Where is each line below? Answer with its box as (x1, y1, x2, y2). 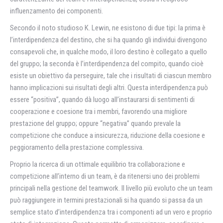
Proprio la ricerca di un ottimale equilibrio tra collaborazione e (10, 159, 185, 169)
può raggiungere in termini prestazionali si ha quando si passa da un (10, 195, 203, 205)
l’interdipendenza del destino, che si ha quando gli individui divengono (10, 35, 207, 44)
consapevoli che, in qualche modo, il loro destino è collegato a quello (10, 47, 207, 56)
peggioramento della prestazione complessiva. (10, 142, 144, 152)
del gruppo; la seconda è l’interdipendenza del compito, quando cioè (10, 59, 204, 68)
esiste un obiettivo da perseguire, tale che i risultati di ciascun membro (10, 71, 212, 80)
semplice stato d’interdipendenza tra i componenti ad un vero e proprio (10, 207, 212, 217)
